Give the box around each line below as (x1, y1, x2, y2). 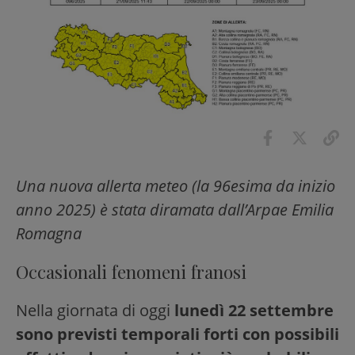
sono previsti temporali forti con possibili (16, 323, 339, 345)
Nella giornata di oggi (16, 299, 174, 321)
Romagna (16, 222, 82, 244)
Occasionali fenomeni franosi (16, 259, 246, 284)
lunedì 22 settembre (174, 299, 334, 321)
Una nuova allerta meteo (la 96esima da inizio (16, 174, 335, 197)
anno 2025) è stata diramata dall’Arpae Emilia (16, 198, 334, 220)
